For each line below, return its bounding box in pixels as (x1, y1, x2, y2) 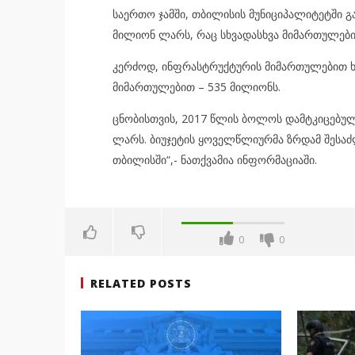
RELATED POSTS (90, 275, 192, 291)
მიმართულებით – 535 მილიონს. (112, 78, 281, 94)
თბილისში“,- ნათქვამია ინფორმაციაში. (112, 151, 317, 167)
